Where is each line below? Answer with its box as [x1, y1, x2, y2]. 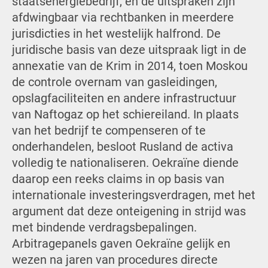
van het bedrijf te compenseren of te [11, 124, 206, 138]
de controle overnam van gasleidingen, [11, 75, 217, 90]
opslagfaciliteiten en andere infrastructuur [11, 92, 236, 106]
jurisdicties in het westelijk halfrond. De [11, 27, 221, 41]
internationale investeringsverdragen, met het [11, 188, 255, 203]
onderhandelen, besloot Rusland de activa [11, 140, 233, 154]
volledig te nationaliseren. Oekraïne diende [11, 156, 239, 170]
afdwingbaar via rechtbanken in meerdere [11, 11, 234, 25]
